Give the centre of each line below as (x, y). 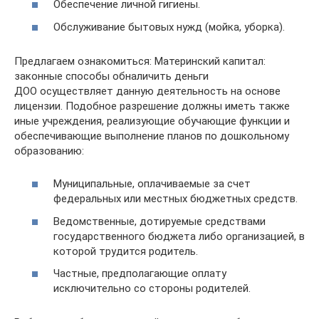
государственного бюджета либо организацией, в (179, 236)
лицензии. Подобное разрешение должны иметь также (152, 106)
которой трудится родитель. (126, 251)
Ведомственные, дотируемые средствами (159, 221)
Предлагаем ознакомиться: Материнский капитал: (140, 61)
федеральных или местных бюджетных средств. (176, 199)
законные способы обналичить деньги (111, 76)
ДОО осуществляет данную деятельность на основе (147, 91)
